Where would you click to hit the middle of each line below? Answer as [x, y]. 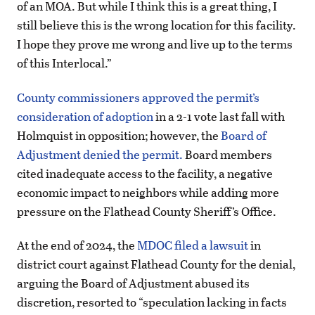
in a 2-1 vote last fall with [219, 116]
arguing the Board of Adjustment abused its [133, 283]
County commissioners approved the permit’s [138, 97]
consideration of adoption [85, 116]
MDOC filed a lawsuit [193, 245]
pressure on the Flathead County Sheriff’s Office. [147, 211]
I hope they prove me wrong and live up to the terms [155, 44]
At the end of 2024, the [77, 245]
